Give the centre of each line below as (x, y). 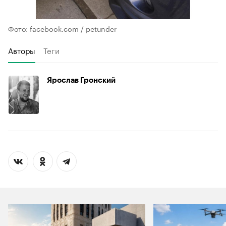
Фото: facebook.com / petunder (62, 29)
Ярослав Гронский (81, 81)
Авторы (22, 50)
